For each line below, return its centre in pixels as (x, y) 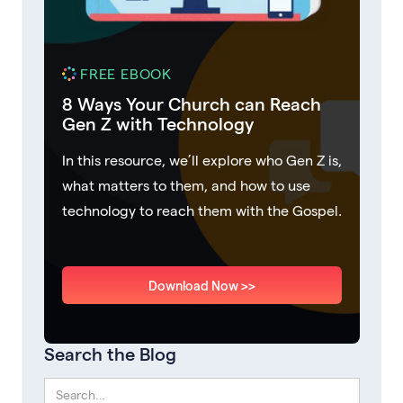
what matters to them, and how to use (186, 184)
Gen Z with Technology (158, 123)
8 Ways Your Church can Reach (192, 103)
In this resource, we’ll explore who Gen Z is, (202, 159)
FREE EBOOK (126, 73)
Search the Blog (110, 353)
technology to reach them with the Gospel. (202, 210)
